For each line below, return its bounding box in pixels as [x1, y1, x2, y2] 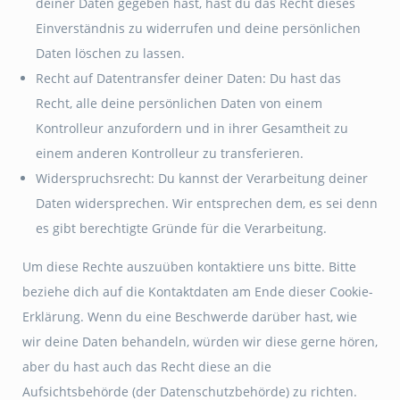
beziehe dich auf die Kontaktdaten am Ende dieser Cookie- [22, 283, 373, 300]
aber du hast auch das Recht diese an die [22, 358, 271, 375]
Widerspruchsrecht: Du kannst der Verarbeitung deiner [36, 170, 368, 187]
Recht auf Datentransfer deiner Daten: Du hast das [36, 70, 341, 87]
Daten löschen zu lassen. [36, 45, 185, 62]
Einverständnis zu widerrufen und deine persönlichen [36, 20, 361, 37]
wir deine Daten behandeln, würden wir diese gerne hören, [22, 333, 378, 350]
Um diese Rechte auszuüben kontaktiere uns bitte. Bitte [22, 258, 356, 275]
